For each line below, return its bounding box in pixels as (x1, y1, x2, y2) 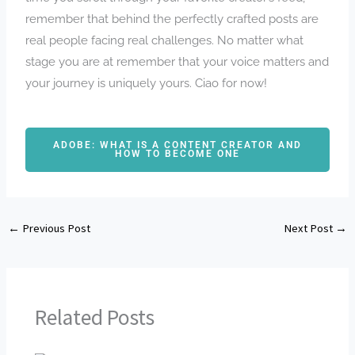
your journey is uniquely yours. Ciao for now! (25, 76, 268, 90)
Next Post (284, 221, 336, 236)
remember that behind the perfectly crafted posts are (25, 12, 319, 26)
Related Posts (35, 303, 155, 330)
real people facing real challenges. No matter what (25, 33, 304, 48)
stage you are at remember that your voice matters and (25, 55, 330, 69)
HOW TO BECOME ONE (115, 148, 240, 160)
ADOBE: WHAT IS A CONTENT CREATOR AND (53, 139, 302, 151)
